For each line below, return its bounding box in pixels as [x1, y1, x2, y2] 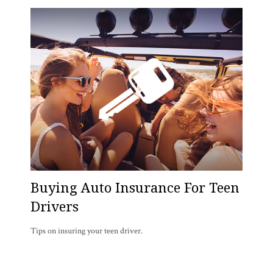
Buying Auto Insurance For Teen [30, 177, 239, 197]
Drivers [30, 196, 79, 216]
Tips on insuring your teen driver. [30, 225, 143, 236]
